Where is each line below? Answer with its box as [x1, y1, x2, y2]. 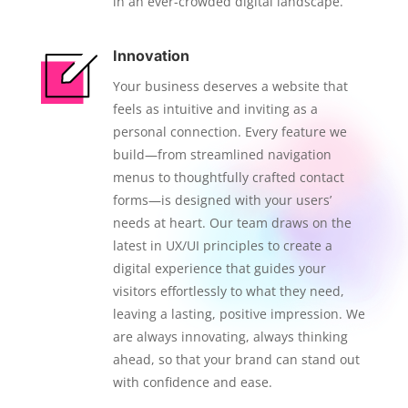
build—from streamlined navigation [112, 146, 331, 164]
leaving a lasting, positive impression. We [112, 305, 365, 323]
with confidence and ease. [112, 373, 272, 392]
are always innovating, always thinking [112, 328, 348, 346]
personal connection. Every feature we [112, 123, 347, 141]
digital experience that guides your [112, 260, 326, 278]
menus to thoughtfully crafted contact [112, 168, 344, 187]
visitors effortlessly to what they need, [112, 282, 344, 301]
